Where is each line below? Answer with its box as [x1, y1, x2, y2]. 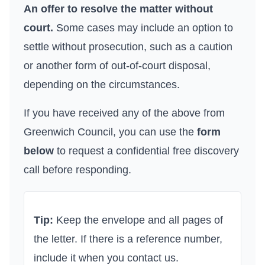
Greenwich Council [24, 126, 113, 138]
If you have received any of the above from [24, 107, 225, 119]
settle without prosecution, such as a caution [24, 41, 232, 53]
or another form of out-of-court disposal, [24, 60, 211, 72]
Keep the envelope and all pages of [53, 214, 223, 226]
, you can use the [113, 126, 197, 138]
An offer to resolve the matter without [24, 3, 213, 15]
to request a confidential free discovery [57, 145, 239, 157]
